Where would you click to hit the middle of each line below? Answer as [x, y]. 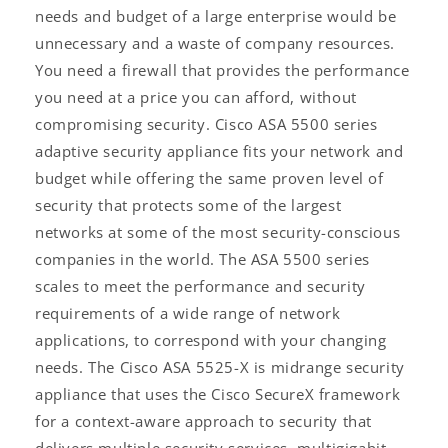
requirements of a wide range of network [188, 312]
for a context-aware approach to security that [204, 420]
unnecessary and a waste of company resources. [215, 42]
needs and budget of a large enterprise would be [216, 15]
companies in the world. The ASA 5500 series [202, 258]
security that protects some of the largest [188, 204]
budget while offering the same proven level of [209, 177]
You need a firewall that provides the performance [222, 69]
